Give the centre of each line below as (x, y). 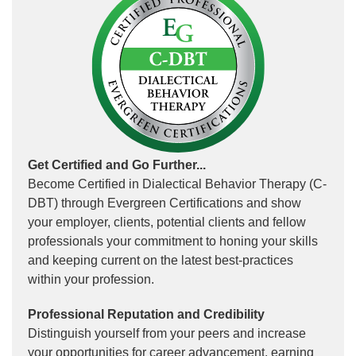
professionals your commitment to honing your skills (173, 241)
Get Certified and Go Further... (117, 165)
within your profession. (91, 279)
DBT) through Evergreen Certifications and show (164, 203)
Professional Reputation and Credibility (146, 314)
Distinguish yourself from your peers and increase (167, 333)
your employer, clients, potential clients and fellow (167, 222)
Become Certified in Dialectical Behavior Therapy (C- (177, 184)
